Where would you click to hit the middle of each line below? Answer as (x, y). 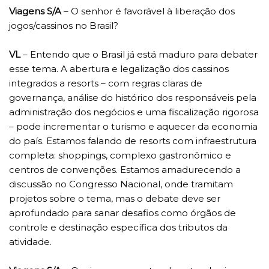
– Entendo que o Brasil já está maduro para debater (139, 54)
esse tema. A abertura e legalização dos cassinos (119, 68)
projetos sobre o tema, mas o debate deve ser (115, 198)
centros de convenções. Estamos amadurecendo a (125, 169)
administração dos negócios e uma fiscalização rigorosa (134, 112)
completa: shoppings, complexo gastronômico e (120, 155)
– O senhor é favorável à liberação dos (148, 11)
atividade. (30, 241)
